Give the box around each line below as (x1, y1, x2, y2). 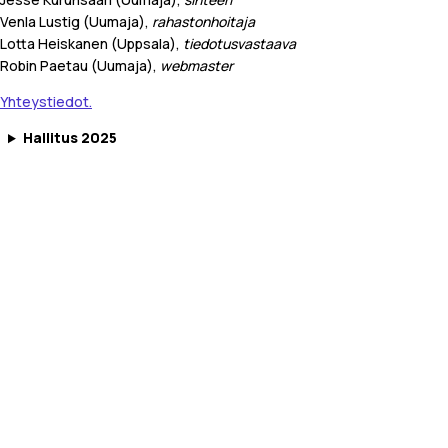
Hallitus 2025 (22, 128, 117, 148)
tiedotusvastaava (183, 34, 296, 54)
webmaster (160, 56, 233, 76)
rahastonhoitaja (152, 12, 255, 32)
